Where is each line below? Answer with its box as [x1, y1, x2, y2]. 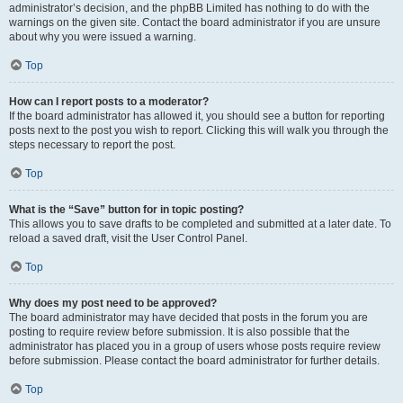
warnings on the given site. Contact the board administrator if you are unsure [9, 16, 381, 29]
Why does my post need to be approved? [9, 297, 217, 309]
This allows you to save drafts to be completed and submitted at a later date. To [9, 218, 391, 230]
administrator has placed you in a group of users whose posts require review [9, 340, 381, 353]
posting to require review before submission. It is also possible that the [9, 326, 350, 338]
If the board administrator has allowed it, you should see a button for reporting [9, 110, 385, 122]
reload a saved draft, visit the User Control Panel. [9, 232, 247, 245]
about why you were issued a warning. [9, 31, 196, 43]
